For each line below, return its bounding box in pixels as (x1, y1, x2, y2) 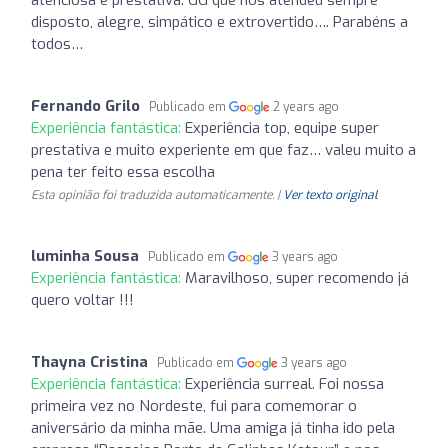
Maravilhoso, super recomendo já (185, 267, 409, 288)
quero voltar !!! (31, 289, 134, 310)
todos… (31, 33, 83, 54)
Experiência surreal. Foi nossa (185, 373, 384, 394)
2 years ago (273, 98, 340, 115)
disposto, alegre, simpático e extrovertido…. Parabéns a (31, 11, 408, 32)
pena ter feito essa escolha (31, 161, 215, 182)
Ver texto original (283, 186, 378, 203)
